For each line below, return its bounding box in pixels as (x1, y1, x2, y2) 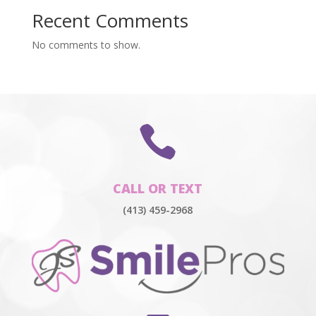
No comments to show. (31, 38, 140, 51)
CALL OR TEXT (113, 180, 203, 197)
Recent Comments (31, 8, 188, 33)
